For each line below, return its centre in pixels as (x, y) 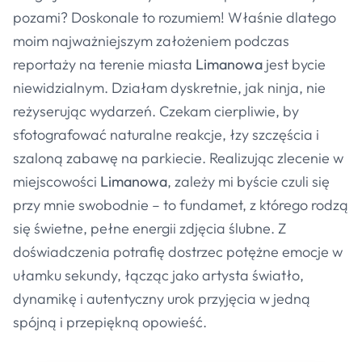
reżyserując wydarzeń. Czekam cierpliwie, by (156, 111)
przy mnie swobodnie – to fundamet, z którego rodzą (181, 205)
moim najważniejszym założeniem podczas (151, 41)
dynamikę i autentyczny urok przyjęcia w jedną (162, 299)
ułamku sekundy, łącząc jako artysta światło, (158, 275)
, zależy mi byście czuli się (248, 181)
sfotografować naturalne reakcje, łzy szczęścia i (166, 135)
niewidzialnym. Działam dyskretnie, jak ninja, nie (169, 88)
